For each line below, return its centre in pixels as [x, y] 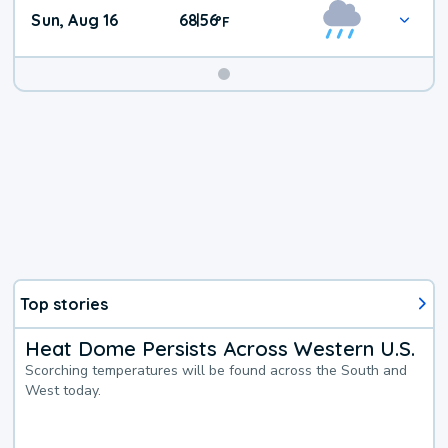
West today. [63, 390]
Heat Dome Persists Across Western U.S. [220, 348]
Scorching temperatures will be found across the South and [216, 370]
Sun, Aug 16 [75, 20]
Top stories [64, 303]
